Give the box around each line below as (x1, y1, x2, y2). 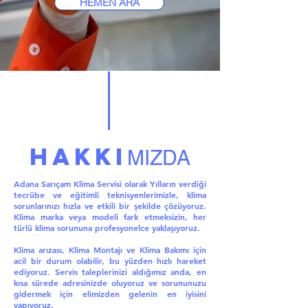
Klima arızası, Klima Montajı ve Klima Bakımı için (14, 244, 206, 255)
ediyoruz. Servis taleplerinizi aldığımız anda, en (14, 266, 206, 277)
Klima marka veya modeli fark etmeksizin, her (14, 211, 206, 222)
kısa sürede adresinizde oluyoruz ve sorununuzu (14, 277, 206, 288)
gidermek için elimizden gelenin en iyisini (14, 288, 206, 299)
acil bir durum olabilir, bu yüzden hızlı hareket (14, 255, 206, 266)
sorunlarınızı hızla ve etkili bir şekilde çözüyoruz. (14, 200, 206, 211)
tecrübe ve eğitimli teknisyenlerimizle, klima (14, 189, 206, 200)
